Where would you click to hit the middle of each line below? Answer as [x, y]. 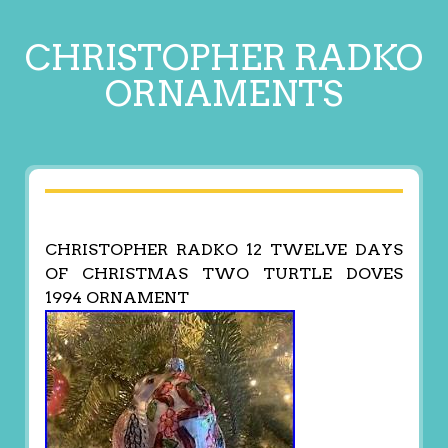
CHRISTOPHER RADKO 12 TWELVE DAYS [224, 250]
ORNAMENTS [224, 93]
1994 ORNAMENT [116, 298]
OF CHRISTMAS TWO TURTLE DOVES [224, 274]
